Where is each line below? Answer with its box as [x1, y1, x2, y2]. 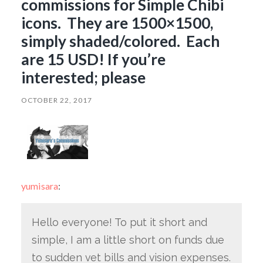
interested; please [21, 68, 146, 87]
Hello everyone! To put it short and [31, 216, 207, 229]
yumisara [21, 180, 58, 192]
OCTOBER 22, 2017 [21, 95, 92, 104]
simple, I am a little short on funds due [31, 234, 224, 247]
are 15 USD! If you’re [21, 49, 166, 69]
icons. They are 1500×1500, [21, 13, 213, 32]
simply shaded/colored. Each [21, 31, 220, 50]
